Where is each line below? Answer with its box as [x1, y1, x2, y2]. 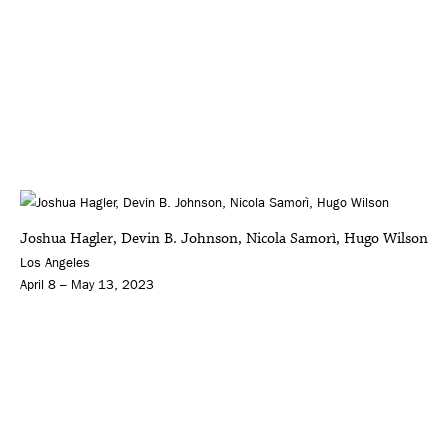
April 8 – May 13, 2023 [20, 277, 154, 293]
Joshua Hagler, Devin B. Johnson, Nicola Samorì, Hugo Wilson [20, 228, 428, 250]
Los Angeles [20, 255, 90, 271]
